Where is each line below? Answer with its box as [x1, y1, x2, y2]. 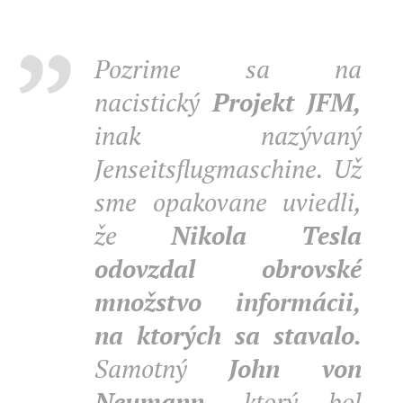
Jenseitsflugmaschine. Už [94, 152, 362, 185]
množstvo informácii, [94, 285, 362, 318]
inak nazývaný [94, 119, 362, 152]
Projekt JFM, [211, 85, 362, 119]
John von [228, 352, 362, 385]
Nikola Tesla [171, 219, 362, 252]
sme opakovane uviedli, [94, 185, 362, 219]
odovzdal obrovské [94, 252, 362, 285]
